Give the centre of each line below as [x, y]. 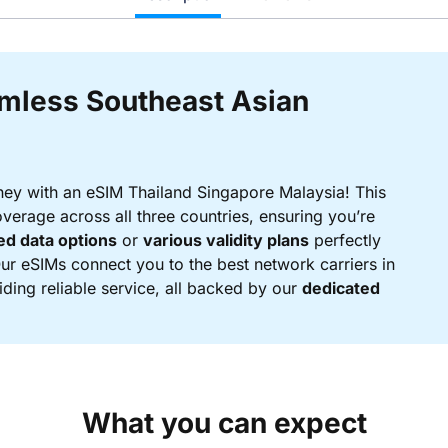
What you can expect [224, 422]
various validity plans [226, 240]
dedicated [341, 288]
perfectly [345, 240]
